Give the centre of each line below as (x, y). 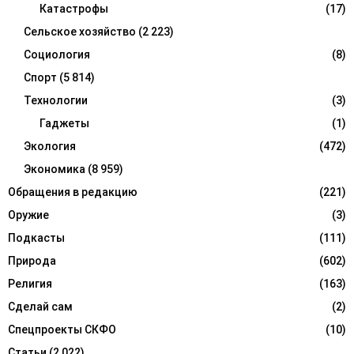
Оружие (28, 215)
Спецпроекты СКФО (62, 330)
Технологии (56, 101)
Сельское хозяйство (80, 32)
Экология (50, 147)
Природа (32, 261)
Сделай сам (40, 307)
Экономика (55, 169)
